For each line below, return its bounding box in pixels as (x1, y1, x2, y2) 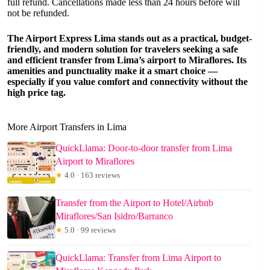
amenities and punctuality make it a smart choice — (7, 66, 218, 77)
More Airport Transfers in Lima (7, 122, 127, 133)
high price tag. (7, 87, 66, 98)
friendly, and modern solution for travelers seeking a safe (7, 44, 238, 55)
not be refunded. (7, 8, 69, 19)
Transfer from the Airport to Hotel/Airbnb (55, 198, 213, 209)
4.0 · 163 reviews (63, 171, 120, 180)
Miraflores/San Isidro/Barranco (55, 211, 173, 222)
